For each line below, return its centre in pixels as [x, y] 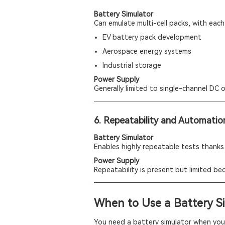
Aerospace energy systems [147, 51]
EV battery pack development [152, 37]
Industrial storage [132, 65]
